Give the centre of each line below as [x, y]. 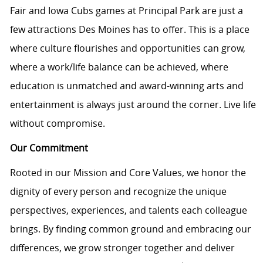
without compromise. [57, 124]
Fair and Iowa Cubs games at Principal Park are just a [126, 11]
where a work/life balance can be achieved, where [119, 67]
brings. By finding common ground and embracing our [130, 229]
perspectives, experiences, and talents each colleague [128, 210]
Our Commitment [49, 148]
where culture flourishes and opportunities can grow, [127, 48]
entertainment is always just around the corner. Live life [133, 105]
